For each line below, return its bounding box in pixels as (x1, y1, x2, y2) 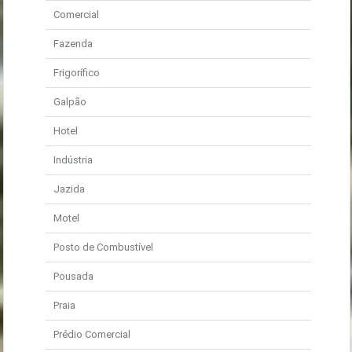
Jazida (53, 183, 85, 195)
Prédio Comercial (53, 328, 130, 340)
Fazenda (53, 38, 93, 49)
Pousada (53, 270, 93, 282)
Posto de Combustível (53, 241, 153, 253)
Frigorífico (53, 67, 100, 79)
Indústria (53, 154, 93, 166)
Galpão (53, 96, 86, 108)
